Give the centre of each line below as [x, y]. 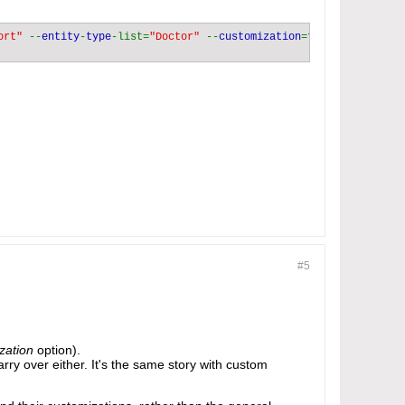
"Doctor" [178, 37]
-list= [130, 37]
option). [57, 350]
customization [260, 37]
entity [61, 37]
